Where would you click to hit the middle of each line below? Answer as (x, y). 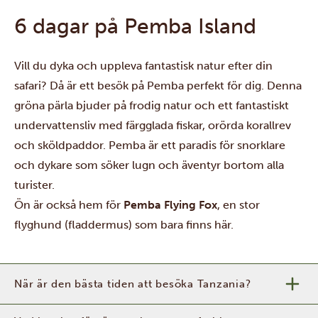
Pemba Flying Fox (170, 205)
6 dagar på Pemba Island (135, 26)
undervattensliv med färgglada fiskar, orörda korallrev (153, 125)
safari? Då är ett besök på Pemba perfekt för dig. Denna (158, 86)
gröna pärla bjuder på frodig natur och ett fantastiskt (152, 105)
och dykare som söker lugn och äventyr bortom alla (149, 165)
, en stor (238, 205)
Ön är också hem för (69, 205)
